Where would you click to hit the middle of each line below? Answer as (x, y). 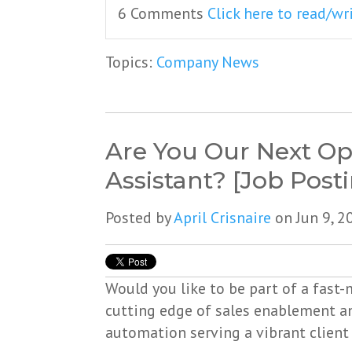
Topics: (131, 62)
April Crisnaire (223, 218)
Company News (208, 62)
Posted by (140, 218)
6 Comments (163, 14)
